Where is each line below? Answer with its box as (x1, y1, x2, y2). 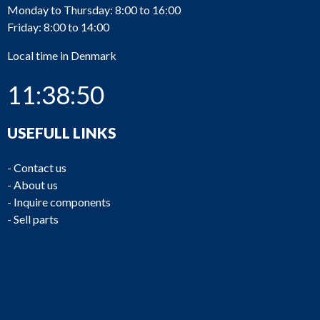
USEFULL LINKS (7, 124, 116, 141)
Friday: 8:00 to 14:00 (7, 20, 109, 34)
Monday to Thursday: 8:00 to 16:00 (7, 3, 181, 16)
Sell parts (14, 212, 59, 226)
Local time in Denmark (7, 49, 116, 62)
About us (14, 178, 58, 191)
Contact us (14, 161, 66, 174)
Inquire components (14, 195, 111, 209)
